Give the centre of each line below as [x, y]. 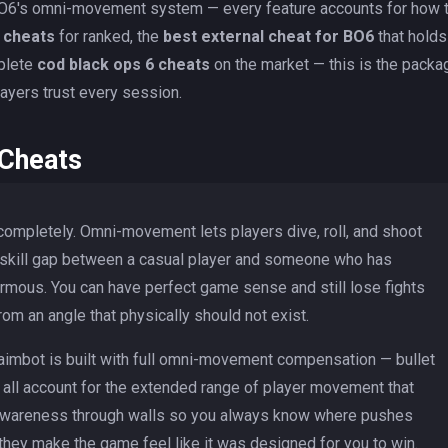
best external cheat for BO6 [268, 36]
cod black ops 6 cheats [123, 64]
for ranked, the [109, 36]
